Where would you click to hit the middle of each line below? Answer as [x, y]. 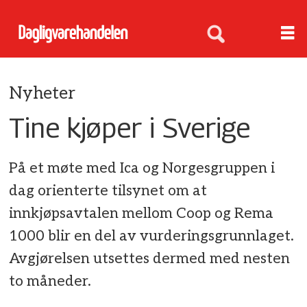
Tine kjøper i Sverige [130, 127]
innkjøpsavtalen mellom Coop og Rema [142, 214]
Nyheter [42, 93]
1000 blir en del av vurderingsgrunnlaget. [152, 236]
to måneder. [50, 282]
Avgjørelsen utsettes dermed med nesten [150, 259]
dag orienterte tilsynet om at [108, 191]
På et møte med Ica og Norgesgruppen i [142, 169]
